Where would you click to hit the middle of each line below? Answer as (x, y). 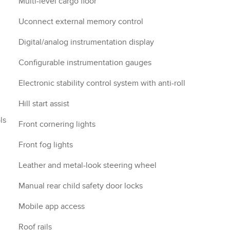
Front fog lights (46, 145)
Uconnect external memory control (81, 22)
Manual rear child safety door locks (81, 186)
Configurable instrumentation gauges (85, 63)
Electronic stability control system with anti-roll (102, 83)
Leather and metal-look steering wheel (88, 165)
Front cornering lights (57, 124)
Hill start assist (44, 104)
